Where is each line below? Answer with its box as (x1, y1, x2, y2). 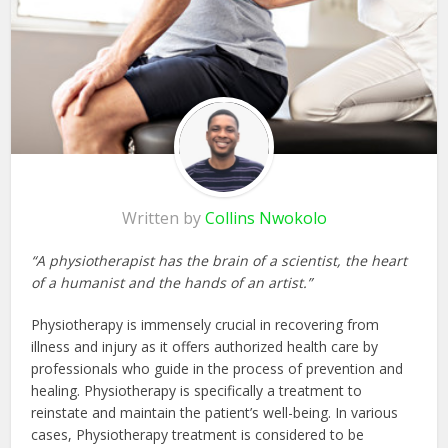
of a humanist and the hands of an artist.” (31, 272, 313, 292)
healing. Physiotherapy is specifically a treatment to (31, 380, 363, 400)
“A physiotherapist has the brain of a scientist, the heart (31, 250, 408, 270)
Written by (121, 206, 205, 229)
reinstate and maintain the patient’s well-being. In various (31, 402, 399, 422)
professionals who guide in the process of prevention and (31, 358, 404, 378)
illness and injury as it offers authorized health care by (31, 336, 379, 356)
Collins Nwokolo (204, 206, 327, 229)
